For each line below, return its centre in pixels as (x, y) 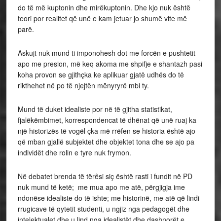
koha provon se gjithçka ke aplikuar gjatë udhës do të (101, 75)
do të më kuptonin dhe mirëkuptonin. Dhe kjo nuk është (104, 8)
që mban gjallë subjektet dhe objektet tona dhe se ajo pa (106, 142)
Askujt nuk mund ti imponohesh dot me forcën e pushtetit (106, 53)
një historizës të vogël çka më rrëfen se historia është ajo (106, 131)
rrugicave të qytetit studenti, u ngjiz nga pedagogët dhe (103, 209)
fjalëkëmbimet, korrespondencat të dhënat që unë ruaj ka (107, 120)
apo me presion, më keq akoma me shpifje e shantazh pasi (110, 64)
